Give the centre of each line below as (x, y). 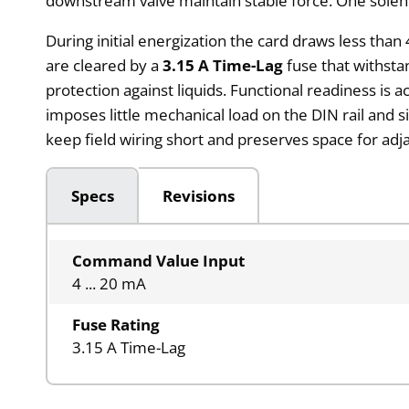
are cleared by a (105, 65)
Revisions (198, 195)
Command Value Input (159, 261)
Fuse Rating (116, 325)
